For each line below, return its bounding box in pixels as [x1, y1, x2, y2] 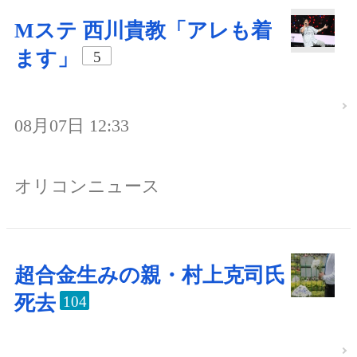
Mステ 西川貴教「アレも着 [14, 18, 272, 42]
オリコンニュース [14, 175, 160, 196]
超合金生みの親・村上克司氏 [14, 263, 285, 287]
